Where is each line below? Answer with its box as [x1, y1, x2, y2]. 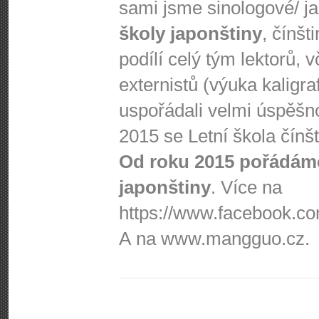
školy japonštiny [119, 23, 262, 44]
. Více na [211, 177, 282, 198]
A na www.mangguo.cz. [119, 228, 310, 249]
